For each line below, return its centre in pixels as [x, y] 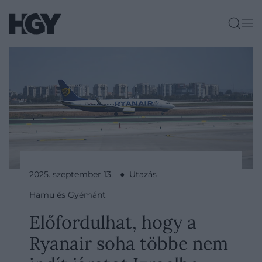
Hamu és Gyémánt [68, 195]
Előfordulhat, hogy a [113, 222]
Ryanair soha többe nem [129, 243]
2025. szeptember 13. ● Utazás [93, 174]
